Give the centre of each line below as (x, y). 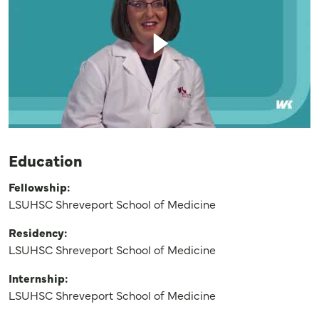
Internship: (38, 278)
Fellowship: (39, 187)
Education (45, 160)
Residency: (38, 232)
